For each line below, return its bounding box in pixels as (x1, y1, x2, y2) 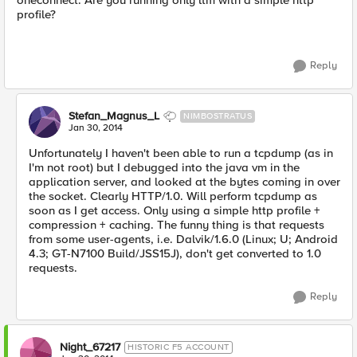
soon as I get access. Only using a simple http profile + (29, 203, 320, 218)
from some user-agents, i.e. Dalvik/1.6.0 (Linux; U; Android (29, 232, 338, 246)
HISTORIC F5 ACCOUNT (127, 342, 229, 352)
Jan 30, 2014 (69, 122, 123, 134)
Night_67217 (60, 340, 120, 354)
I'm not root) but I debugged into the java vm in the (29, 160, 300, 175)
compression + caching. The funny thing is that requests (29, 218, 324, 232)
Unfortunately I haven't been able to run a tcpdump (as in (29, 146, 333, 160)
